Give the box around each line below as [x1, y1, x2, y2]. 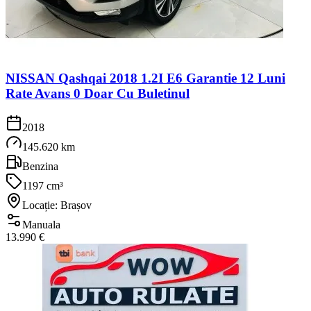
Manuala [22, 219, 60, 230]
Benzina [22, 160, 58, 172]
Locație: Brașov [22, 199, 92, 211]
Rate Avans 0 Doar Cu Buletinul [6, 86, 190, 101]
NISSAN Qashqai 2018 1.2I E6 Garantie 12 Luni [6, 71, 285, 86]
